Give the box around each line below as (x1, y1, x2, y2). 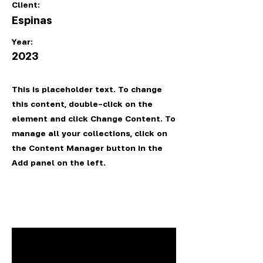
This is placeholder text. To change (12, 83, 162, 95)
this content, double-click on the (12, 98, 153, 109)
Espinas (12, 12, 52, 27)
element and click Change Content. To (12, 113, 176, 124)
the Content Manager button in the (12, 142, 163, 153)
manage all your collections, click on (12, 127, 167, 139)
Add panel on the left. (12, 157, 106, 168)
